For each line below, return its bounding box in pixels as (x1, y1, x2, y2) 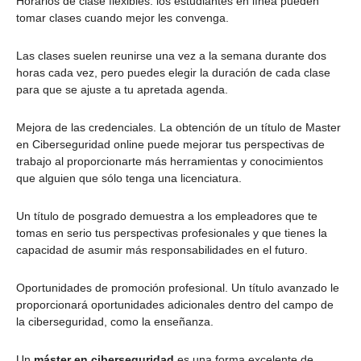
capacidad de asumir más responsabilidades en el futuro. (16, 243, 308, 257)
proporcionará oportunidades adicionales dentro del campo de (16, 298, 334, 312)
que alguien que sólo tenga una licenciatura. (16, 172, 242, 185)
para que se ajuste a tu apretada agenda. (16, 83, 228, 97)
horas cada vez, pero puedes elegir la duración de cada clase (16, 66, 330, 80)
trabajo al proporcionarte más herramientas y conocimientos (16, 155, 323, 168)
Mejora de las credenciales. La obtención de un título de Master (16, 121, 341, 135)
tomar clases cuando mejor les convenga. (16, 11, 229, 25)
